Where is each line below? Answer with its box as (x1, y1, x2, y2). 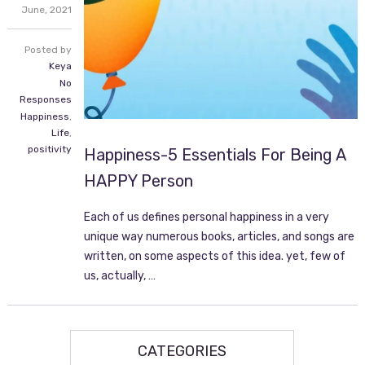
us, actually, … (84, 268, 156, 283)
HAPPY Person (84, 170, 194, 191)
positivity (28, 143, 73, 155)
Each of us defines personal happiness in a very (84, 209, 330, 224)
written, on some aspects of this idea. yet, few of (84, 248, 346, 263)
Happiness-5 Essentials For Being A (84, 144, 346, 165)
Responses (20, 94, 73, 105)
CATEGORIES (138, 341, 227, 360)
